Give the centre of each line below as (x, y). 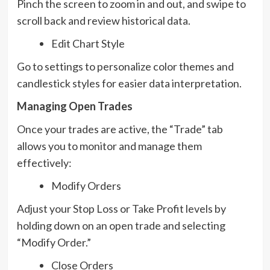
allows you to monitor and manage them (109, 146)
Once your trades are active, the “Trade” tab (120, 129)
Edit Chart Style (88, 43)
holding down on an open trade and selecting (121, 225)
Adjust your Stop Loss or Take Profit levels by (121, 208)
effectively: (44, 162)
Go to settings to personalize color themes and (125, 66)
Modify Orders (86, 185)
